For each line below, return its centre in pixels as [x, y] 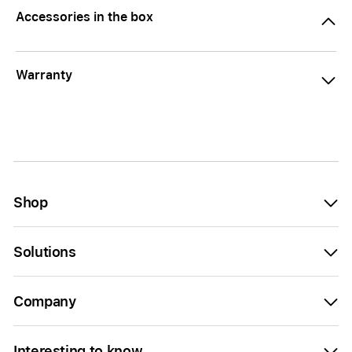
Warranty [44, 75]
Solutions [45, 252]
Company [45, 301]
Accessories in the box [84, 17]
